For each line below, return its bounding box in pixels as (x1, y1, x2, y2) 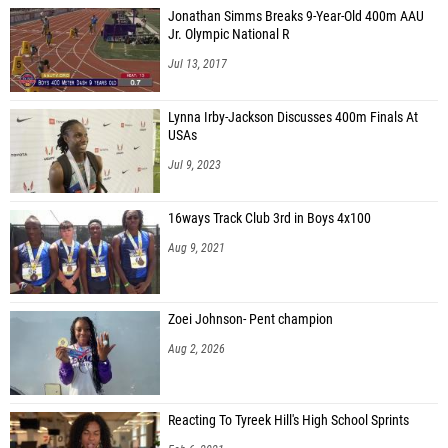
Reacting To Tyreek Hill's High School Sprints (168, 411, 409, 429)
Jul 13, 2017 (168, 56, 227, 71)
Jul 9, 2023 (168, 157, 221, 172)
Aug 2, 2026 (168, 341, 225, 356)
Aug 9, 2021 (168, 240, 225, 255)
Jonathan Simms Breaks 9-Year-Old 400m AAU (168, 7, 424, 25)
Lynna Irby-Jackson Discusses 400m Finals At (168, 108, 418, 126)
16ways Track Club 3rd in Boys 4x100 (168, 209, 371, 227)
